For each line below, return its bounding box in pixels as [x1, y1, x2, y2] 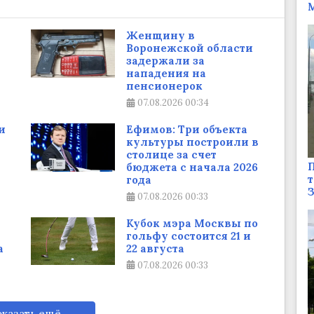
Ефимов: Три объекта [126, 123, 247, 137]
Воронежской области [126, 41, 253, 55]
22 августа [126, 241, 184, 255]
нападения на [126, 67, 206, 81]
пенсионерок [126, 79, 203, 93]
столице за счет [126, 148, 217, 162]
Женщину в [126, 29, 195, 43]
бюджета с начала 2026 [126, 161, 258, 175]
